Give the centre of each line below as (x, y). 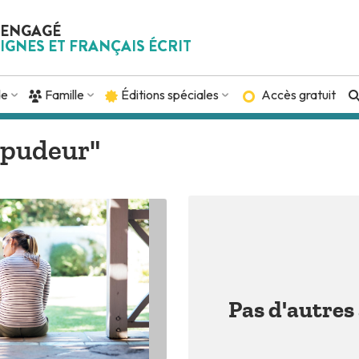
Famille (65, 95)
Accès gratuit (298, 95)
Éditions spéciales (170, 95)
